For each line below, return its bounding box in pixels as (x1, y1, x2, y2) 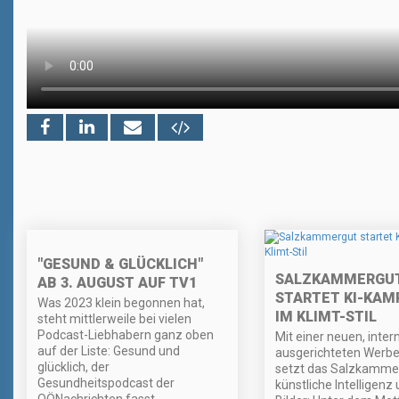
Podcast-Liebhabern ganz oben (37, 327, 214, 342)
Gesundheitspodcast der (37, 375, 175, 390)
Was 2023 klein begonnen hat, (37, 295, 205, 310)
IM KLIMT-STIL (274, 307, 377, 325)
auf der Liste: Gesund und (37, 343, 180, 358)
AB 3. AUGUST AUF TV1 (37, 273, 197, 291)
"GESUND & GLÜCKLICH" (37, 255, 203, 273)
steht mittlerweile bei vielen (37, 311, 191, 326)
